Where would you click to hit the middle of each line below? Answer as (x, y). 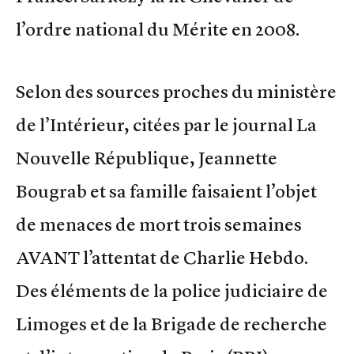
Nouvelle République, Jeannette (147, 158)
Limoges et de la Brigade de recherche (171, 324)
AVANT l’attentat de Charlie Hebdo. (162, 257)
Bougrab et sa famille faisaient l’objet (166, 191)
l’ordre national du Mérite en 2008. (158, 29)
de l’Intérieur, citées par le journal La (166, 124)
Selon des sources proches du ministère (176, 91)
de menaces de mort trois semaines (159, 224)
